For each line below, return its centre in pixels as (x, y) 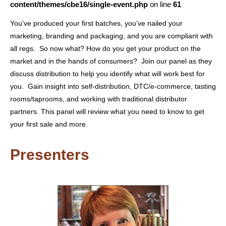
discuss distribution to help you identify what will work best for (107, 74)
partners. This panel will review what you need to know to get (107, 112)
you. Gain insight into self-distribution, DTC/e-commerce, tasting (113, 87)
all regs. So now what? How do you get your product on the (105, 49)
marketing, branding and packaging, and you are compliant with (111, 36)
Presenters (50, 155)
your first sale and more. (49, 124)
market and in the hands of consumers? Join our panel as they (111, 61)
